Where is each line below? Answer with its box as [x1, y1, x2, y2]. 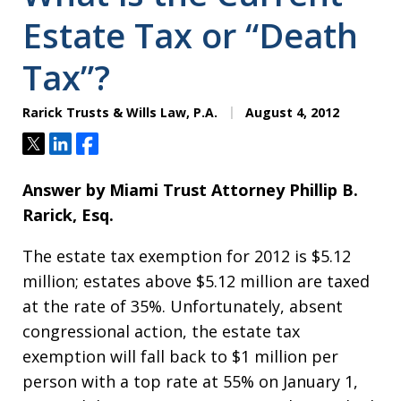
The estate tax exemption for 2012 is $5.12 [22, 245, 351, 267]
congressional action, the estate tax [22, 320, 300, 342]
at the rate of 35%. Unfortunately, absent [22, 295, 343, 317]
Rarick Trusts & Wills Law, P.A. [22, 104, 218, 121]
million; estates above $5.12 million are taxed [22, 270, 370, 292]
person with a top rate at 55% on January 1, [22, 371, 358, 392]
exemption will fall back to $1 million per [22, 346, 338, 367]
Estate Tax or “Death [22, 12, 358, 58]
